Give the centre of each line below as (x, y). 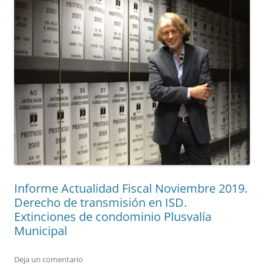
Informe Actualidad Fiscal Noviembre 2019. (131, 189)
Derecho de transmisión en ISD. (100, 203)
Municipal (41, 231)
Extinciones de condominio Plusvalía (113, 217)
